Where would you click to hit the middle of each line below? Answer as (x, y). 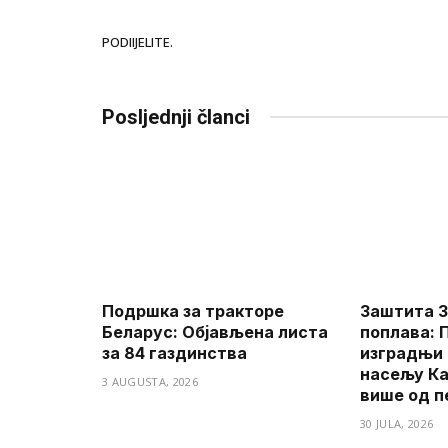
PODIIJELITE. (137, 42)
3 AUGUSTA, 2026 (150, 382)
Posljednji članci (176, 116)
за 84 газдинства (174, 353)
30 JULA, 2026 (397, 424)
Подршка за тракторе (193, 311)
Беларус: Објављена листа (215, 332)
